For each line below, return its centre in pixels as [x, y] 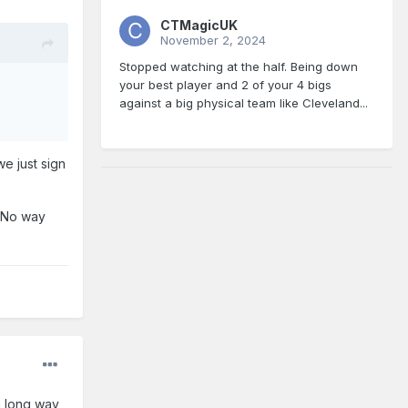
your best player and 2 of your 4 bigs [225, 85]
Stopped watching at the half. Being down [239, 67]
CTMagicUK [199, 25]
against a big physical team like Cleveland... [244, 103]
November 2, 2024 [213, 41]
